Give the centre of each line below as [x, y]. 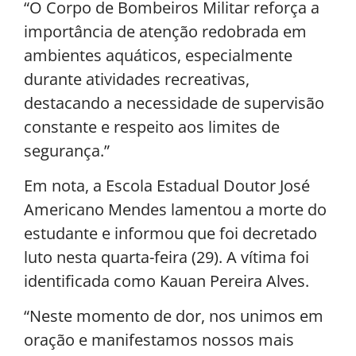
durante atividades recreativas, [137, 79]
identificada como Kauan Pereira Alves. [166, 281]
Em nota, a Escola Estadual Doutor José [167, 186]
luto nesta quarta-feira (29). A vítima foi [166, 257]
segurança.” [67, 150]
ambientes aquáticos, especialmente [158, 55]
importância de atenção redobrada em [165, 31]
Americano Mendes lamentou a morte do [175, 210]
